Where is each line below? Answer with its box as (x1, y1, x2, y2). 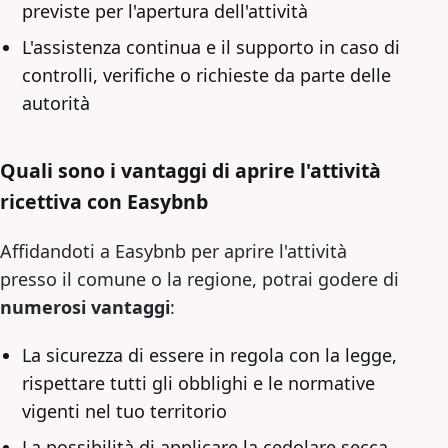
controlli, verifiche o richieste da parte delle (22, 62, 391, 87)
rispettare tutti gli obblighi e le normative (22, 370, 375, 395)
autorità (22, 90, 90, 115)
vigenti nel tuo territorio (22, 398, 227, 423)
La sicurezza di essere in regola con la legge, (22, 342, 397, 367)
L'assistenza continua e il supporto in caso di (22, 34, 400, 59)
